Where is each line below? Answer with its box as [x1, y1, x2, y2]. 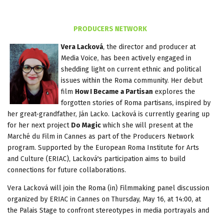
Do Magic [71, 121, 101, 129]
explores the [153, 87, 195, 96]
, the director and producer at [103, 42, 196, 51]
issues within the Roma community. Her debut [61, 76, 202, 85]
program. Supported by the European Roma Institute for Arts [7, 143, 199, 152]
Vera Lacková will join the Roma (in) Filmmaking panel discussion [7, 183, 209, 192]
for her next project [7, 121, 71, 129]
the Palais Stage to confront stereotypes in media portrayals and [7, 206, 209, 215]
